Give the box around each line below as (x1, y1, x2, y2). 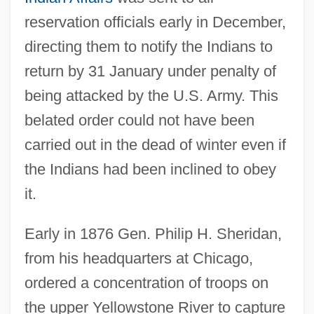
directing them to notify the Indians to (24, 37, 273, 55)
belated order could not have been (24, 111, 254, 129)
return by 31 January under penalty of (24, 62, 276, 80)
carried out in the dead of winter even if (24, 135, 286, 153)
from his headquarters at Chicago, (24, 249, 253, 267)
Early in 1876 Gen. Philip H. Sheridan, (24, 224, 282, 243)
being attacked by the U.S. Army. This (24, 86, 278, 104)
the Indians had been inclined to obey (24, 160, 276, 178)
